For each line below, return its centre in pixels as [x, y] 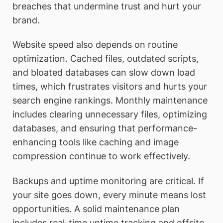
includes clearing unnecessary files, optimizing [110, 114]
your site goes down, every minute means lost [109, 195]
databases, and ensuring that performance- [105, 128]
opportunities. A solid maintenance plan [96, 209]
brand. [26, 20]
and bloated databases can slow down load [104, 73]
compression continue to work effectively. [101, 156]
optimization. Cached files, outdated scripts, [106, 59]
